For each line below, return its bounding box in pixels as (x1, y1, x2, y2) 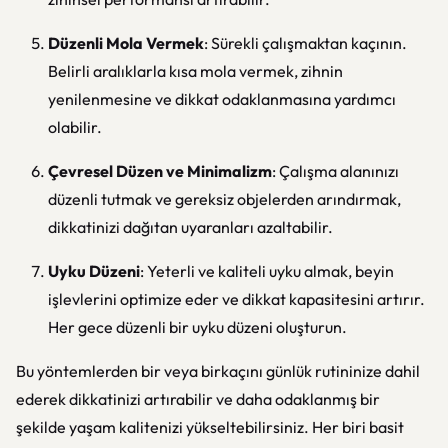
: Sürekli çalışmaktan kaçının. (204, 33, 407, 53)
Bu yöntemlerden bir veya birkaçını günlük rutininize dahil (16, 361, 420, 381)
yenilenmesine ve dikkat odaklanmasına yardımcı (48, 89, 396, 109)
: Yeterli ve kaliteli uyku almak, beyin (140, 261, 394, 281)
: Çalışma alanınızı (272, 161, 399, 181)
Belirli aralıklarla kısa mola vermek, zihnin (48, 61, 343, 81)
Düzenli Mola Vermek (48, 33, 204, 53)
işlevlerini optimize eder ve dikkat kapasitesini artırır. (48, 289, 425, 309)
